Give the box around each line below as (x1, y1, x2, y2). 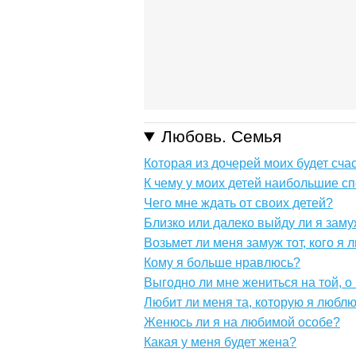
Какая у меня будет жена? (144, 335, 296, 350)
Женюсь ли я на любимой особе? (144, 315, 340, 330)
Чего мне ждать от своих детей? (144, 196, 333, 211)
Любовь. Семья (161, 127, 282, 146)
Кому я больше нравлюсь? (144, 256, 300, 270)
